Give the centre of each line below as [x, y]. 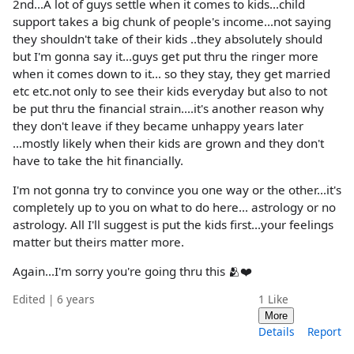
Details [277, 332]
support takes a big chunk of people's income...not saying [172, 21]
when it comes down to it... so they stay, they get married [171, 73]
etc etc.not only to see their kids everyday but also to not [170, 90]
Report [324, 332]
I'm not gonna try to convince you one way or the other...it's [177, 189]
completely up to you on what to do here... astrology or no [174, 207]
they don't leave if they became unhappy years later [158, 125]
